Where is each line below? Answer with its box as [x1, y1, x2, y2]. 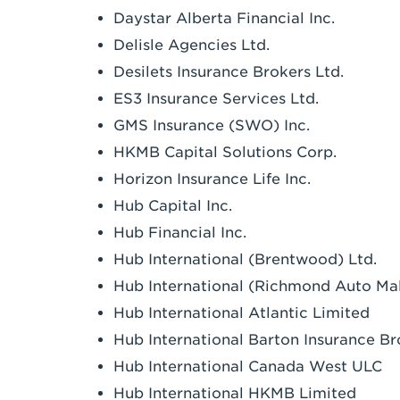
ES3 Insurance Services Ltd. [113, 90, 319, 107]
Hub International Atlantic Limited [113, 304, 370, 321]
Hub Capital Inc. [113, 197, 232, 214]
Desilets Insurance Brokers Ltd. [113, 63, 344, 80]
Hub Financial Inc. [113, 224, 246, 241]
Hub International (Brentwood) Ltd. [113, 251, 377, 268]
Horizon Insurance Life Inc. [113, 171, 311, 187]
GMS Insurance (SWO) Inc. [113, 117, 310, 134]
